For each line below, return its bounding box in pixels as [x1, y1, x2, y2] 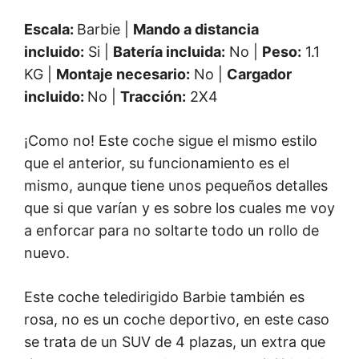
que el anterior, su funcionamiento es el [24, 154, 289, 171]
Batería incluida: [113, 42, 225, 60]
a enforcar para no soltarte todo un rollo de [24, 221, 319, 239]
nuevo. [24, 244, 70, 261]
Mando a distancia [133, 20, 259, 38]
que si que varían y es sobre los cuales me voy [24, 199, 335, 216]
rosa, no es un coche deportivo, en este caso [24, 310, 329, 328]
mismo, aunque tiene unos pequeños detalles [24, 176, 328, 194]
